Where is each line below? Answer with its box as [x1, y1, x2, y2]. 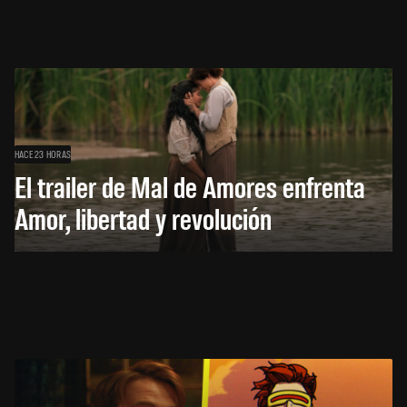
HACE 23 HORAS [15, 147, 72, 161]
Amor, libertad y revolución [15, 199, 272, 237]
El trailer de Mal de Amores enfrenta [15, 167, 365, 205]
